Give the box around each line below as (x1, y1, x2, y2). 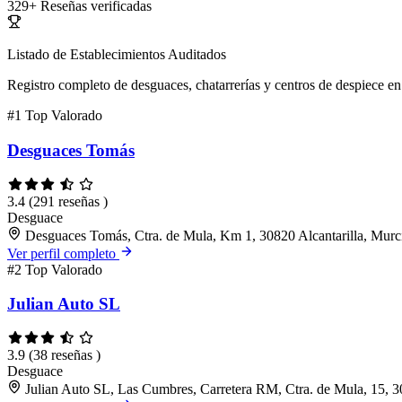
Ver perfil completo (7, 245, 119, 261)
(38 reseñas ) (29, 347, 100, 363)
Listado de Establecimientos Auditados (7, 47, 226, 63)
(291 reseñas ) (29, 193, 108, 209)
